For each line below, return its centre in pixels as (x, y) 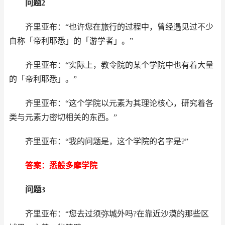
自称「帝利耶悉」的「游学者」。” (71, 41)
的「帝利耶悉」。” (43, 79)
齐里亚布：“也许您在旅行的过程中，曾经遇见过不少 (111, 27)
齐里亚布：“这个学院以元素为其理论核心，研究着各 (111, 103)
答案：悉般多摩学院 (53, 165)
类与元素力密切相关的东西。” (63, 117)
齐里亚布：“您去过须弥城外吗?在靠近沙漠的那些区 (109, 214)
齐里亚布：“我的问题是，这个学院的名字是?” (99, 141)
